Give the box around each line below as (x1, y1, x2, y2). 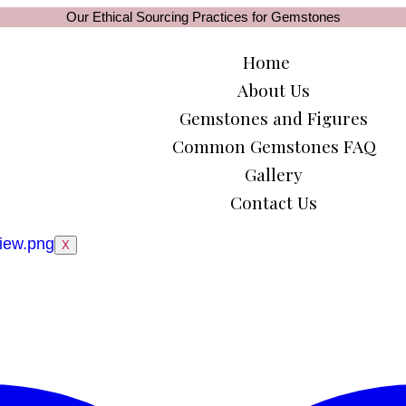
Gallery (245, 162, 304, 186)
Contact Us (230, 190, 318, 214)
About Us (237, 78, 311, 101)
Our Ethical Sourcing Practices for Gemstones (65, 9, 341, 24)
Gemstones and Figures (179, 106, 369, 130)
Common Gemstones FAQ (171, 134, 376, 158)
